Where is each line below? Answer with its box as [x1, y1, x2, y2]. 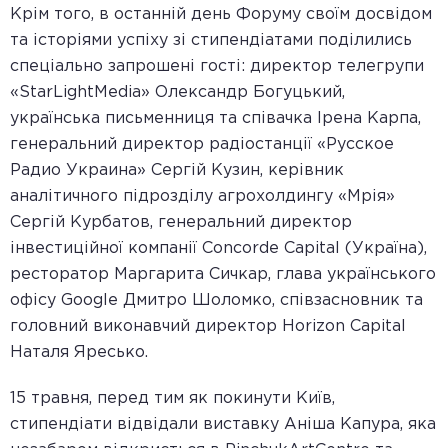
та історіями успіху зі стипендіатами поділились [10, 33, 412, 48]
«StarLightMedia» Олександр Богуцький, [10, 85, 345, 100]
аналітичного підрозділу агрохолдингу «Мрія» [10, 189, 395, 204]
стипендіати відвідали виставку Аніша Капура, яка [10, 417, 436, 432]
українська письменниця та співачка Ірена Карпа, [10, 111, 421, 126]
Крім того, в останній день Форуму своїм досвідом [10, 7, 432, 22]
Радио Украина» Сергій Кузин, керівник [10, 163, 344, 178]
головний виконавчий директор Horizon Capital [10, 319, 406, 334]
